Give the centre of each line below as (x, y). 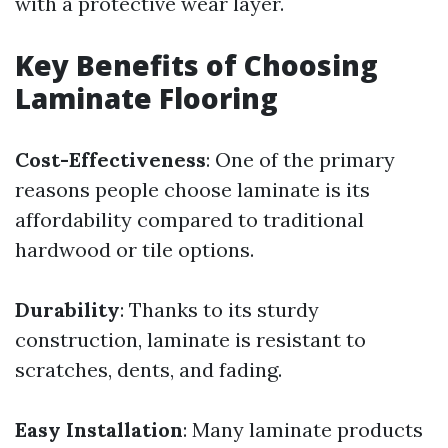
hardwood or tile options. (134, 249)
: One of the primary (300, 159)
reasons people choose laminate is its (192, 189)
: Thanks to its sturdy (219, 309)
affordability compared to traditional (189, 219)
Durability (67, 309)
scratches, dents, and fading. (148, 369)
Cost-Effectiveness (110, 159)
